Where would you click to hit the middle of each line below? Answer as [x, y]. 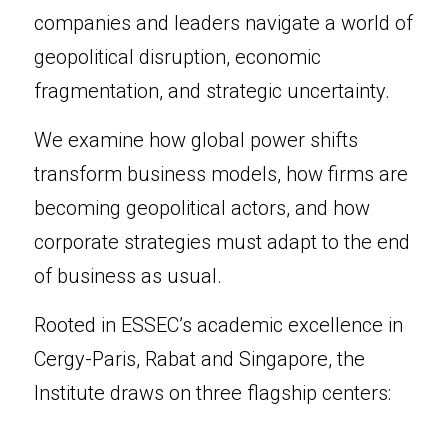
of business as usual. [128, 276]
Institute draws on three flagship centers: [212, 393]
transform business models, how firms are [221, 174]
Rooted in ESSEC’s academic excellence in [218, 325]
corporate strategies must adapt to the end [222, 242]
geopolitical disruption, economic [177, 57]
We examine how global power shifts [196, 140]
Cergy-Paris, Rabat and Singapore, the [199, 359]
